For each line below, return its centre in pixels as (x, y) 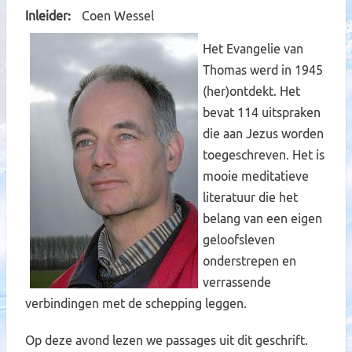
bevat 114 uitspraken (262, 112)
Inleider (46, 16)
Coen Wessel (118, 16)
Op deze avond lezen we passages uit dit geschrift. (167, 340)
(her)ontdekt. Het (251, 91)
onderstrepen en (249, 261)
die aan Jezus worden (263, 134)
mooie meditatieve (256, 176)
